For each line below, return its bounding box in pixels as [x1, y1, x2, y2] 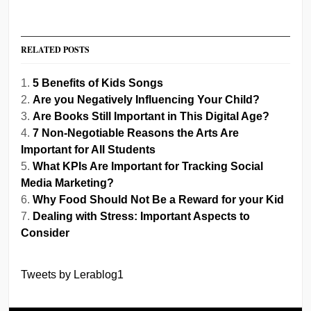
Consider [21, 226, 70, 239]
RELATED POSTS [21, 43, 90, 56]
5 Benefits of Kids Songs [33, 76, 164, 89]
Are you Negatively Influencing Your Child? [33, 93, 260, 106]
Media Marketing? [21, 176, 115, 189]
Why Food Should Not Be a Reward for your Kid [33, 193, 285, 205]
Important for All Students [21, 143, 156, 155]
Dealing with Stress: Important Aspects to [33, 210, 251, 222]
